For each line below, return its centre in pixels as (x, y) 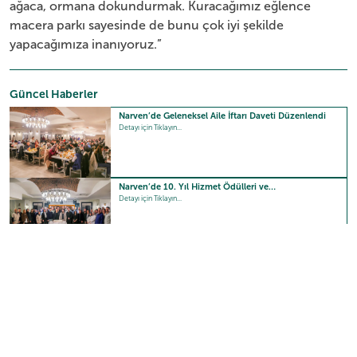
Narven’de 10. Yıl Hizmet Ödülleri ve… (198, 186)
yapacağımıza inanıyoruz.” (86, 44)
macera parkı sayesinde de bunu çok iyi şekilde (147, 25)
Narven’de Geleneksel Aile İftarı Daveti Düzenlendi (223, 116)
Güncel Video (46, 272)
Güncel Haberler (54, 95)
